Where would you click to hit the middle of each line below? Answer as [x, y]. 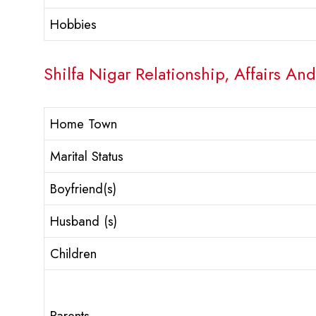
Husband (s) [84, 221]
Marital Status [87, 157]
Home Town [84, 124]
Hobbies [73, 25]
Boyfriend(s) [83, 189]
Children [73, 254]
